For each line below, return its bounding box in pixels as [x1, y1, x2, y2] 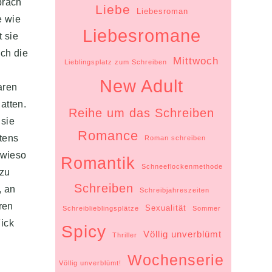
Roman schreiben [144, 134, 206, 141]
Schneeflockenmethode [141, 162, 223, 170]
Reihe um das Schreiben [69, 106, 215, 120]
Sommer [192, 204, 221, 212]
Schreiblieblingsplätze [62, 204, 139, 212]
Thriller [112, 231, 138, 239]
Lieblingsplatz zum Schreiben [64, 58, 168, 66]
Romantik [60, 153, 135, 172]
